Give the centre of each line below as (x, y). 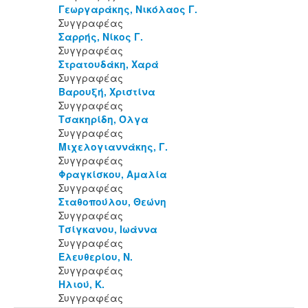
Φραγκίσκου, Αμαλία (113, 174)
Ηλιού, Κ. (81, 284)
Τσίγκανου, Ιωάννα (108, 229)
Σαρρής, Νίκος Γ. (101, 37)
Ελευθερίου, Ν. (96, 257)
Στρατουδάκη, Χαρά (109, 64)
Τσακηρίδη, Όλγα (103, 119)
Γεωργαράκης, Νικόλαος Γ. (128, 9)
